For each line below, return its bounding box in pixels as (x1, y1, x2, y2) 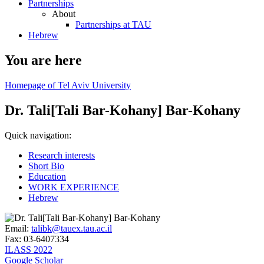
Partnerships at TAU (75, 19, 151, 29)
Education (28, 171, 66, 181)
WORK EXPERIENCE (28, 181, 119, 192)
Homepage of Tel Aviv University (5, 80, 131, 90)
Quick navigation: (5, 130, 71, 140)
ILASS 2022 (5, 244, 52, 255)
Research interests (28, 150, 95, 160)
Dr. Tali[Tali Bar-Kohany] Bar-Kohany (5, 102, 240, 118)
